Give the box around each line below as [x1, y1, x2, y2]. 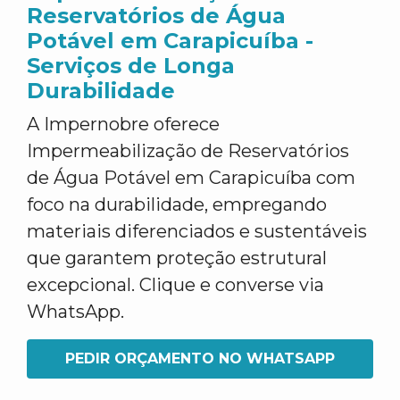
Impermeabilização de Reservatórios [27, 140, 349, 162]
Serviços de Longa [27, 53, 235, 79]
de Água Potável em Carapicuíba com [27, 167, 355, 188]
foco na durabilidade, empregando [27, 194, 327, 215]
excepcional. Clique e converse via [27, 274, 324, 296]
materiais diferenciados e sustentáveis [27, 221, 367, 242]
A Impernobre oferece [27, 113, 220, 135]
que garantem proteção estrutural [27, 247, 327, 269]
